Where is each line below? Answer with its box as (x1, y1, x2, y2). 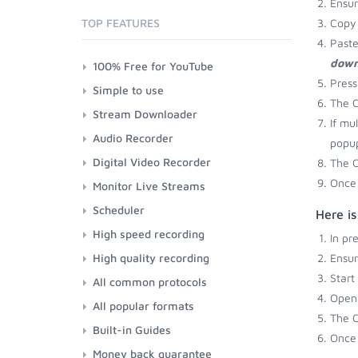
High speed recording (93, 227, 205, 241)
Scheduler (93, 203, 145, 217)
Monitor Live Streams (93, 179, 205, 193)
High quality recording (93, 251, 209, 265)
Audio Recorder (93, 131, 173, 145)
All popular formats (93, 299, 194, 312)
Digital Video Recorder (93, 155, 211, 169)
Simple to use (93, 83, 164, 97)
